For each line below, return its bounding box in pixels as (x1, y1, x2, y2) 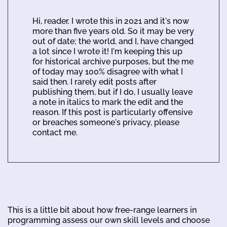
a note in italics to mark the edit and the (32, 97, 183, 107)
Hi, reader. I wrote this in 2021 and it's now (32, 16, 189, 26)
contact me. (32, 128, 78, 138)
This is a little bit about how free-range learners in (8, 205, 197, 215)
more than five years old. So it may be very (32, 26, 194, 36)
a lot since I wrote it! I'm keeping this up (32, 47, 182, 57)
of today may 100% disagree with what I (32, 67, 183, 77)
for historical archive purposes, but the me (32, 57, 194, 67)
